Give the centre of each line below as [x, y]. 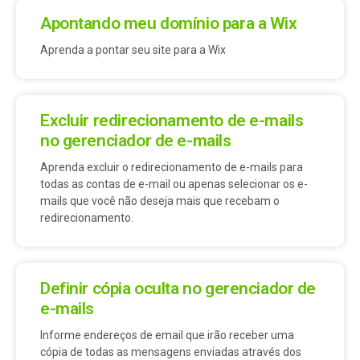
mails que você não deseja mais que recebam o [160, 201]
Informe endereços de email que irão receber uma [167, 335]
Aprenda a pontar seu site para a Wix [133, 50]
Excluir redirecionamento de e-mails [172, 121]
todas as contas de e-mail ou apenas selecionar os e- [174, 184]
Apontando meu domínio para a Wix [169, 24]
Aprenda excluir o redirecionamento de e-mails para [172, 168]
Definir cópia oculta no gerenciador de [178, 289]
